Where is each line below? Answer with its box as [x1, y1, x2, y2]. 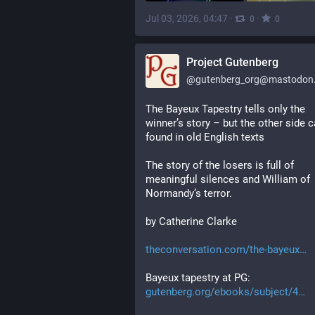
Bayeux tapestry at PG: [146, 271, 250, 284]
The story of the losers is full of [146, 159, 294, 172]
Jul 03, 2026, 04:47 [146, 13, 228, 25]
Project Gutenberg [186, 56, 278, 69]
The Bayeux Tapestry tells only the [146, 103, 305, 115]
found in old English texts [146, 131, 264, 143]
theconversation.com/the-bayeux [146, 243, 300, 256]
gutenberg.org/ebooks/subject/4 [146, 285, 298, 298]
